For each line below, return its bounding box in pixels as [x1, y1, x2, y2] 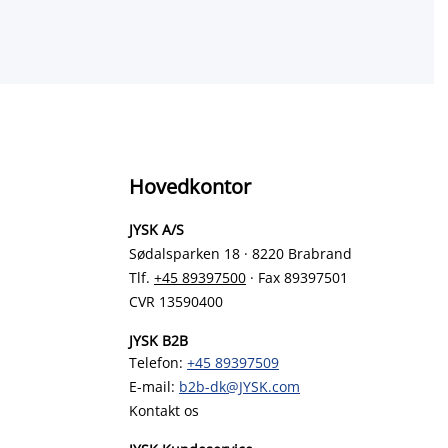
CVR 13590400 [129, 292, 231, 311]
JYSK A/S [129, 220, 184, 239]
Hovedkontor [129, 173, 251, 200]
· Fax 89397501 [246, 268, 348, 287]
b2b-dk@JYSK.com [179, 377, 300, 396]
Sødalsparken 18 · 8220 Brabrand [129, 244, 352, 263]
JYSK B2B [129, 331, 188, 350]
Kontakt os [129, 401, 199, 420]
